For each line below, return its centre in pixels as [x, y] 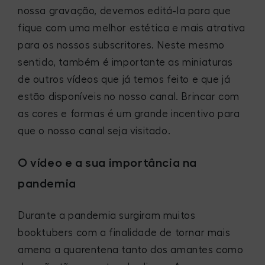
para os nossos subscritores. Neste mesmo [122, 45]
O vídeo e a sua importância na [108, 162]
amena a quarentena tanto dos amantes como [131, 250]
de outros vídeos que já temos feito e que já [124, 80]
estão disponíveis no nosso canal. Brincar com [129, 97]
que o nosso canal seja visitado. [94, 131]
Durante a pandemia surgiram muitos [107, 215]
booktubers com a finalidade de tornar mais [124, 232]
